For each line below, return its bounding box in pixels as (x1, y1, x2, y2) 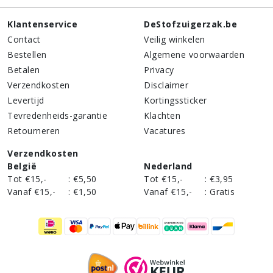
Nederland (144, 160, 193, 172)
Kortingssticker (144, 94, 207, 106)
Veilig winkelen (144, 33, 205, 45)
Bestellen (7, 48, 47, 60)
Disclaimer (144, 79, 188, 91)
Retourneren (7, 124, 60, 136)
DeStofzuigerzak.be (144, 18, 237, 30)
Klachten (144, 109, 180, 121)
